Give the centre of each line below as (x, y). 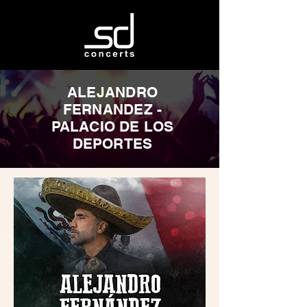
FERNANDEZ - (112, 109)
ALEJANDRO (112, 92)
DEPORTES (112, 144)
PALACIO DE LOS (112, 126)
